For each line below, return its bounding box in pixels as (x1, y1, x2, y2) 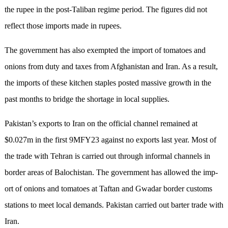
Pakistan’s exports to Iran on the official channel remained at (4, 119, 197, 128)
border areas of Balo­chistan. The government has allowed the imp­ (4, 168, 218, 177)
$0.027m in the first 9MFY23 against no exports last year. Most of (4, 135, 216, 145)
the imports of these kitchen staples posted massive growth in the (4, 78, 211, 88)
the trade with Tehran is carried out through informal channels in (4, 152, 210, 161)
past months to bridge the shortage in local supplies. (4, 95, 169, 104)
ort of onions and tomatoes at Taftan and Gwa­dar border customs (4, 184, 212, 193)
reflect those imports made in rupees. (4, 21, 122, 31)
